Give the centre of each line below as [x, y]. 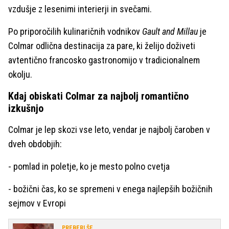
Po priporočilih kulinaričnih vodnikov [75, 32]
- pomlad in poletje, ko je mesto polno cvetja [89, 167]
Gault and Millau [170, 32]
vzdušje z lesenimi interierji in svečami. [80, 9]
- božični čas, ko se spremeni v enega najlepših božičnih [110, 189]
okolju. [20, 75]
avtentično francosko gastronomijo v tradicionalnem [104, 60]
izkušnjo [26, 109]
